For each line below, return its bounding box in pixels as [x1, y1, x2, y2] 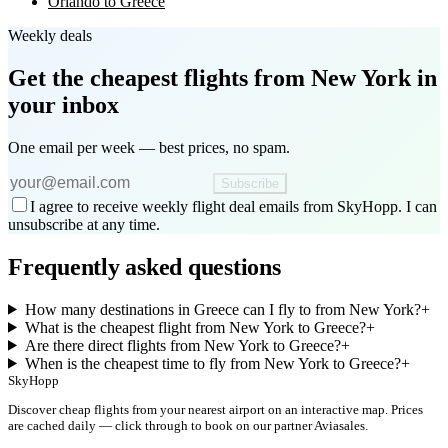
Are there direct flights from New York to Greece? [24, 336, 341, 354]
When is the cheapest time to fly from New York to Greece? [24, 354, 401, 372]
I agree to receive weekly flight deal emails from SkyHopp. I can [30, 197, 437, 215]
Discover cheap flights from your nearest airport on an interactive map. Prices [8, 401, 423, 417]
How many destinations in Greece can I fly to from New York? [24, 300, 421, 318]
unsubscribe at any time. [8, 215, 160, 233]
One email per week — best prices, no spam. [8, 138, 290, 156]
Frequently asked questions [8, 253, 281, 280]
